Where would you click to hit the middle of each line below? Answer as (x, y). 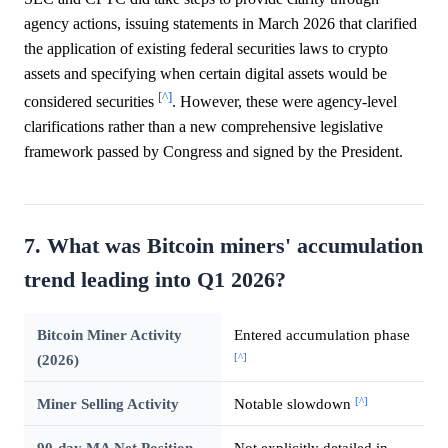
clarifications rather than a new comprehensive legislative (203, 127)
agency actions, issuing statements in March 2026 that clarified (220, 24)
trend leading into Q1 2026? (155, 280)
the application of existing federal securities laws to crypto (206, 49)
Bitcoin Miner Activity (109, 335)
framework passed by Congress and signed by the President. (213, 152)
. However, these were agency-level (284, 102)
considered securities (91, 102)
